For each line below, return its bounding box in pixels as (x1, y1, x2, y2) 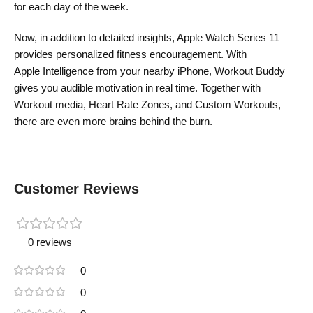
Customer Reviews (14, 180, 139, 196)
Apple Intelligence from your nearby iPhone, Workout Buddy (14, 64, 285, 77)
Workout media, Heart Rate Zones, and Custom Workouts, (14, 98, 281, 110)
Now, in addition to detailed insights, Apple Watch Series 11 (14, 31, 279, 43)
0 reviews (28, 235, 72, 248)
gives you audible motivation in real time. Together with (14, 81, 261, 94)
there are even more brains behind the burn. (14, 115, 212, 127)
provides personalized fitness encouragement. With (14, 48, 247, 60)
